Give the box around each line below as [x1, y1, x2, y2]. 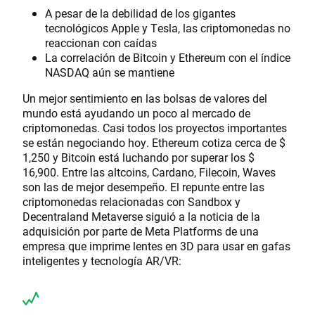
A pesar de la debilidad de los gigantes [45, 6, 236, 21]
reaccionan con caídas [45, 35, 157, 51]
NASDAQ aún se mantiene [45, 65, 174, 80]
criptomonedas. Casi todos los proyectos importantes [22, 120, 287, 136]
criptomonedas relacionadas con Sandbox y [22, 194, 240, 210]
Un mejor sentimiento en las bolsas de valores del [22, 91, 267, 106]
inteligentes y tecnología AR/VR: [22, 253, 181, 269]
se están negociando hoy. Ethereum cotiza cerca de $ [22, 135, 285, 150]
